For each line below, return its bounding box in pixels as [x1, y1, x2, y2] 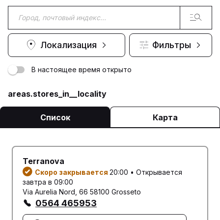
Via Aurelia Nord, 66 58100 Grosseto [23, 187, 141, 196]
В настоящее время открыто [31, 65, 132, 74]
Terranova [23, 156, 64, 166]
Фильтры [152, 40, 191, 51]
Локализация [40, 40, 97, 51]
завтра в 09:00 [23, 177, 73, 186]
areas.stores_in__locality [8, 88, 107, 99]
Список [40, 112, 70, 122]
